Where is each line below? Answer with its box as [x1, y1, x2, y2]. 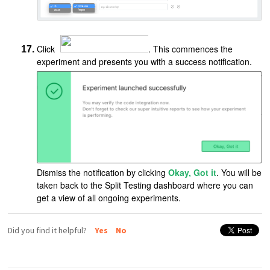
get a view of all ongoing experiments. [37, 191, 181, 204]
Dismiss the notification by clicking [37, 166, 169, 178]
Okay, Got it [168, 166, 217, 178]
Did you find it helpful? [8, 225, 89, 236]
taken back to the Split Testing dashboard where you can [37, 178, 254, 191]
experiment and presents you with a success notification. [37, 55, 253, 67]
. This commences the [148, 42, 233, 55]
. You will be [216, 166, 262, 178]
